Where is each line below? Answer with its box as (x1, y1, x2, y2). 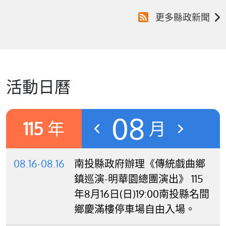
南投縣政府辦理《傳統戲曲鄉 (74, 157, 205, 171)
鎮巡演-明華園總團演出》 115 (74, 172, 203, 186)
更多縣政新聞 (155, 12, 210, 23)
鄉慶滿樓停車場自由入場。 (74, 202, 195, 216)
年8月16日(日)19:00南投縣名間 (74, 187, 209, 201)
